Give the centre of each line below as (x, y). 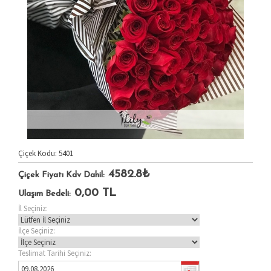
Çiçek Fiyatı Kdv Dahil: (61, 175)
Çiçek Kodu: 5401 (46, 154)
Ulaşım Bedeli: (44, 194)
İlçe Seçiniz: (37, 231)
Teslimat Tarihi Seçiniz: (55, 253)
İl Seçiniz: (33, 209)
